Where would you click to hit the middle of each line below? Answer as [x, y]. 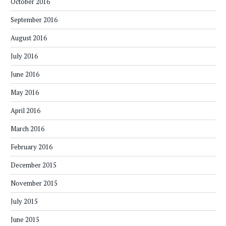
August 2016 [29, 38]
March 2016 [27, 129]
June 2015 [25, 220]
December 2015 [34, 165]
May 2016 [25, 93]
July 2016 [24, 56]
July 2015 [24, 202]
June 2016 [25, 74]
